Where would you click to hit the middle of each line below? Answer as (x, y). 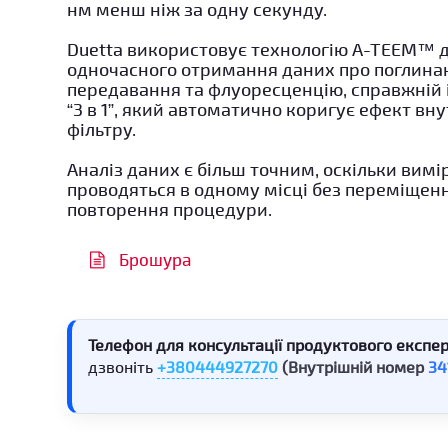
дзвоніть (123, 366)
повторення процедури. (170, 208)
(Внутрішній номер (355, 366)
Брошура (152, 258)
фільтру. (102, 128)
